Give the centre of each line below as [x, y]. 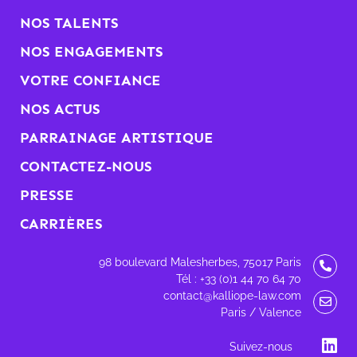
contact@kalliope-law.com [232, 295]
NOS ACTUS [60, 109]
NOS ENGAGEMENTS [92, 51]
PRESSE [47, 195]
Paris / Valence [261, 312]
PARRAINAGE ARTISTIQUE [117, 137]
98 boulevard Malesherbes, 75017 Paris [200, 262]
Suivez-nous [261, 346]
